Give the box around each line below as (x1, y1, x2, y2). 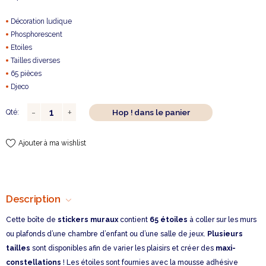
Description (6, 192, 61, 205)
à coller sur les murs (188, 216, 256, 224)
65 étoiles (150, 216, 188, 224)
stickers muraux (58, 216, 120, 224)
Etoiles (11, 43, 33, 52)
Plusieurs (207, 230, 243, 239)
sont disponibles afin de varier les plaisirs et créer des (30, 244, 216, 253)
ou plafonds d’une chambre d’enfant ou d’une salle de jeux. (6, 230, 207, 239)
